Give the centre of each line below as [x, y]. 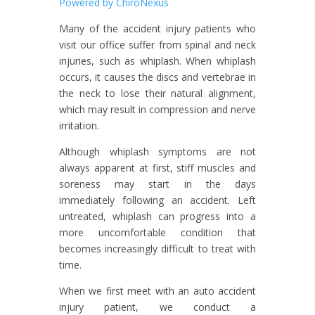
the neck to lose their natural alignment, [157, 93]
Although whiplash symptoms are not [157, 151]
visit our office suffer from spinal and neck [157, 44]
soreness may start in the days [157, 184]
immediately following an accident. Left [157, 200]
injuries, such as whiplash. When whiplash [157, 60]
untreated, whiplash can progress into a [157, 216]
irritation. [79, 125]
